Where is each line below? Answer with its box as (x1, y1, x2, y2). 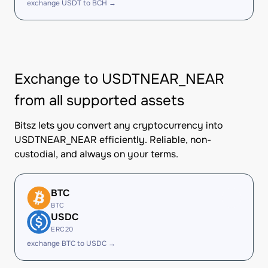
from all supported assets (14, 92, 184, 109)
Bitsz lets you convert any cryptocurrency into (14, 119, 223, 132)
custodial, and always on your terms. (14, 148, 178, 160)
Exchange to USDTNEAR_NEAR (14, 70, 224, 88)
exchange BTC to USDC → (27, 239, 115, 248)
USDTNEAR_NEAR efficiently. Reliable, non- (14, 133, 211, 146)
